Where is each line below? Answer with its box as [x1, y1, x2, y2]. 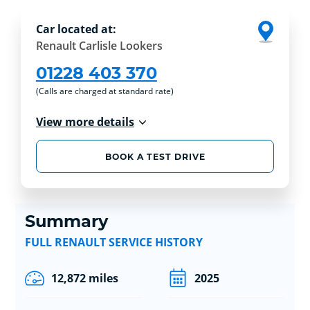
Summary [24, 210, 108, 231]
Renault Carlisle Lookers [35, 38, 163, 54]
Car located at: [35, 21, 116, 37]
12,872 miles [51, 270, 118, 286]
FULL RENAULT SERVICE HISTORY [24, 234, 203, 250]
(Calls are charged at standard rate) [35, 85, 174, 98]
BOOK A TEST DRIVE [104, 151, 206, 162]
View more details [35, 114, 134, 130]
